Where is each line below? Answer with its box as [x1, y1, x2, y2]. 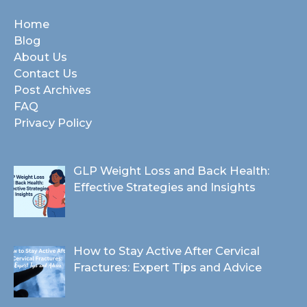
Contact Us [14, 66, 77, 81]
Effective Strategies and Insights [73, 180, 256, 195]
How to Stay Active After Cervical [73, 244, 260, 258]
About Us [14, 50, 67, 64]
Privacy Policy [14, 116, 92, 130]
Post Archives [14, 83, 91, 97]
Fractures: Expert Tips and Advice [73, 260, 262, 275]
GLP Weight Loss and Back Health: [73, 164, 270, 178]
